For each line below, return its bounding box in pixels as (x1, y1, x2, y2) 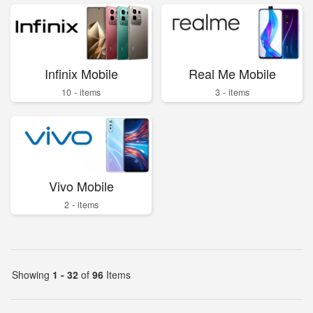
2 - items (64, 198, 99, 211)
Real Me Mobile (188, 64, 276, 83)
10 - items (61, 86, 101, 99)
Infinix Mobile (44, 64, 118, 83)
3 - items (214, 86, 249, 99)
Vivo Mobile (48, 176, 114, 195)
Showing (12, 267, 52, 282)
